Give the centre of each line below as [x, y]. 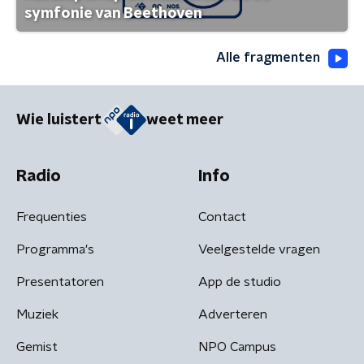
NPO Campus [237, 347]
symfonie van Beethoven [113, 14]
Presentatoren [60, 282]
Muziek [37, 314]
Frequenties [52, 217]
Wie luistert [59, 120]
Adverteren [233, 314]
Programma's [55, 249]
